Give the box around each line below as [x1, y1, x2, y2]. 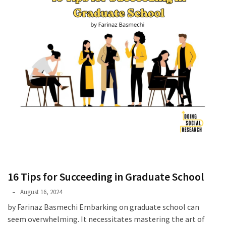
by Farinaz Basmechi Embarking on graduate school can [8, 202, 199, 212]
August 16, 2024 [20, 188, 62, 196]
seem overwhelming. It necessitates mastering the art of [8, 214, 205, 224]
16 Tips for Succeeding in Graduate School [8, 169, 204, 184]
